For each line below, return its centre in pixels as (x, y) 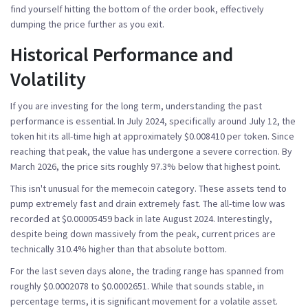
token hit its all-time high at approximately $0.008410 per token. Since (152, 136)
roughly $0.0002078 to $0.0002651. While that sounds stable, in (137, 286)
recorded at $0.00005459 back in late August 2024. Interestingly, (141, 218)
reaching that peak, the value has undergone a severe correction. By (151, 151)
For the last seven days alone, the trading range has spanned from (147, 271)
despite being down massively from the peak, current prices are (143, 233)
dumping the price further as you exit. (87, 24)
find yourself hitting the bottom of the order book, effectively (137, 9)
